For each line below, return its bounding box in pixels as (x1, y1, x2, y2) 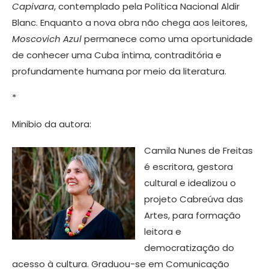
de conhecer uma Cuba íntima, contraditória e (12, 49, 222, 62)
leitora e (144, 225, 181, 238)
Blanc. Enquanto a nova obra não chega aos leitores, (12, 16, 247, 29)
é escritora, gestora (144, 160, 233, 174)
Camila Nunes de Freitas (144, 144, 253, 157)
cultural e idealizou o (144, 177, 236, 190)
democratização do (144, 241, 234, 255)
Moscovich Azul (12, 32, 82, 46)
